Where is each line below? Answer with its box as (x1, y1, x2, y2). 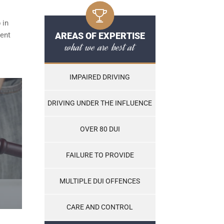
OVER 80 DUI (79, 125, 120, 133)
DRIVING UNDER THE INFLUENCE (47, 99, 152, 107)
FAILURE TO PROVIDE (65, 151, 134, 159)
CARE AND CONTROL (66, 203, 133, 211)
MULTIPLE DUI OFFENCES (59, 177, 140, 185)
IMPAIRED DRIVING (69, 73, 130, 81)
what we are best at (64, 39, 135, 55)
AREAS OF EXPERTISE (54, 30, 145, 41)
